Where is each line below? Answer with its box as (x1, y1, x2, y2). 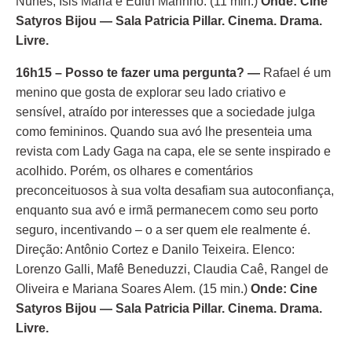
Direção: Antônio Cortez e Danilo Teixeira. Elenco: (16, 243, 295, 256)
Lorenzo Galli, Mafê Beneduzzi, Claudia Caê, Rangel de (16, 262, 328, 276)
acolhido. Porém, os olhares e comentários (16, 164, 253, 178)
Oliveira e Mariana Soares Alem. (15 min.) (16, 282, 251, 295)
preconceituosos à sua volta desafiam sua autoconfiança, (16, 184, 334, 197)
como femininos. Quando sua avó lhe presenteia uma (16, 125, 312, 138)
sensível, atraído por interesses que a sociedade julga (16, 105, 315, 119)
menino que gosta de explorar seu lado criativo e (16, 86, 286, 99)
